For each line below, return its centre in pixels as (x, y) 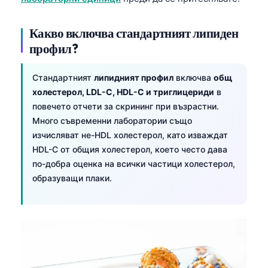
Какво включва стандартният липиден (134, 33)
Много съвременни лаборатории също (112, 120)
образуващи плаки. (72, 178)
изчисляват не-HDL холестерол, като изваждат (130, 135)
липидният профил (134, 77)
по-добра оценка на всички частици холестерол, (134, 163)
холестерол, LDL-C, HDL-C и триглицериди (123, 92)
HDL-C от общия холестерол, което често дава (130, 149)
